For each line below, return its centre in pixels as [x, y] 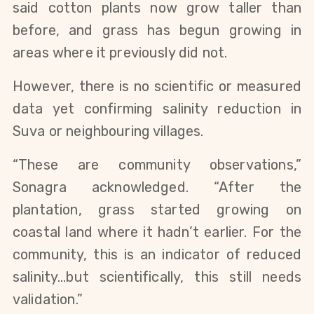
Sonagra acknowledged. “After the [157, 187]
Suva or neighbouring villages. [108, 131]
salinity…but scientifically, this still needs [157, 277]
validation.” [48, 300]
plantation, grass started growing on [157, 210]
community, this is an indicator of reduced [157, 255]
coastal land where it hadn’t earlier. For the [157, 232]
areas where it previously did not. [120, 53]
